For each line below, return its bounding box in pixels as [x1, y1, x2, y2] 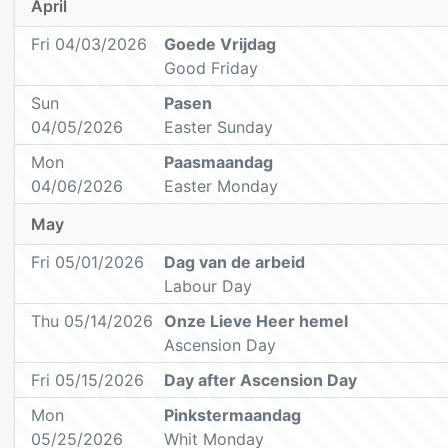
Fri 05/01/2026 [31, 252, 144, 273]
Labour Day [164, 276, 253, 297]
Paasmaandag [164, 152, 274, 173]
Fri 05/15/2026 [31, 370, 144, 391]
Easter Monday [164, 176, 279, 197]
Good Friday [164, 58, 259, 79]
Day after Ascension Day [164, 370, 358, 391]
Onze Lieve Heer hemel [164, 311, 349, 332]
